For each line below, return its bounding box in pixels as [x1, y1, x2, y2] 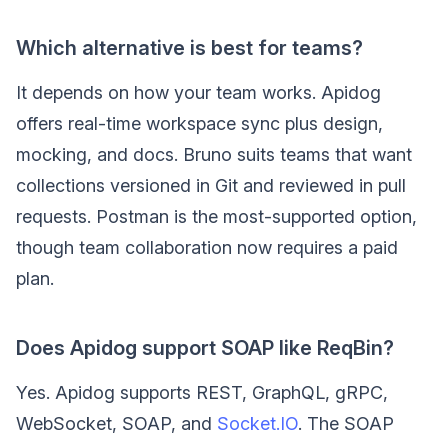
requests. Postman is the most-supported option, [16, 206, 417, 228]
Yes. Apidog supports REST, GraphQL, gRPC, [16, 382, 388, 404]
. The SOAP [298, 413, 394, 435]
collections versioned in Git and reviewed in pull [16, 175, 406, 197]
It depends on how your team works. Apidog [16, 82, 381, 104]
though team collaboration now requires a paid [16, 237, 398, 259]
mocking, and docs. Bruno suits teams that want [16, 144, 412, 166]
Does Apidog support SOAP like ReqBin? [16, 336, 394, 361]
